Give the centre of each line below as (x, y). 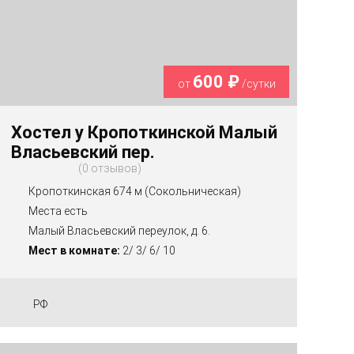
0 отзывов (110, 168)
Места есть (58, 211)
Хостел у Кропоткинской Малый (145, 132)
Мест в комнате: (75, 250)
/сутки (257, 83)
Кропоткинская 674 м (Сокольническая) (135, 191)
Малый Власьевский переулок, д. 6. (120, 230)
